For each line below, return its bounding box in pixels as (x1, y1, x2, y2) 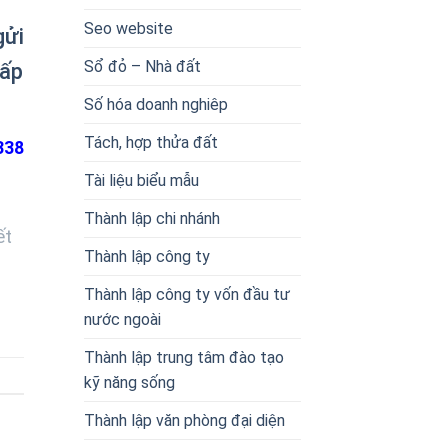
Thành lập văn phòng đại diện (83, 410, 285, 430)
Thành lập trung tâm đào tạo (83, 347, 284, 367)
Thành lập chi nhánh (83, 208, 220, 228)
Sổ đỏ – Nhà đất (83, 56, 201, 76)
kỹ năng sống (83, 372, 175, 392)
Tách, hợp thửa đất (83, 132, 218, 152)
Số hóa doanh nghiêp (83, 94, 228, 114)
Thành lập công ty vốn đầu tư (83, 284, 290, 304)
